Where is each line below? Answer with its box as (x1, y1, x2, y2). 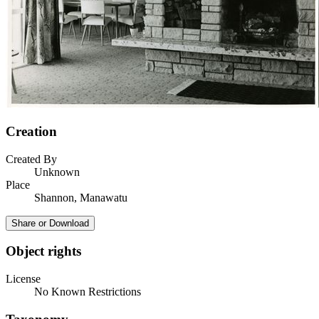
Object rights (6, 244, 81, 259)
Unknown (34, 165, 80, 178)
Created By (6, 152, 57, 165)
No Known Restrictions (34, 286, 141, 298)
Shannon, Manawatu (34, 191, 127, 204)
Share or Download (11, 217, 89, 229)
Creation (6, 124, 57, 139)
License (6, 273, 41, 286)
